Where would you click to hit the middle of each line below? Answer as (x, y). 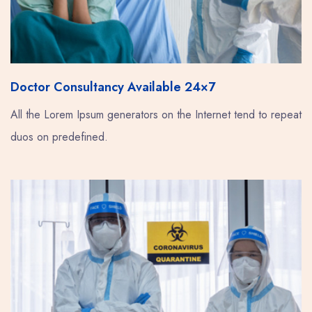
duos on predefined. (59, 136)
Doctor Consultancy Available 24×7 (113, 87)
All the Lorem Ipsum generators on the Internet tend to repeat (156, 114)
